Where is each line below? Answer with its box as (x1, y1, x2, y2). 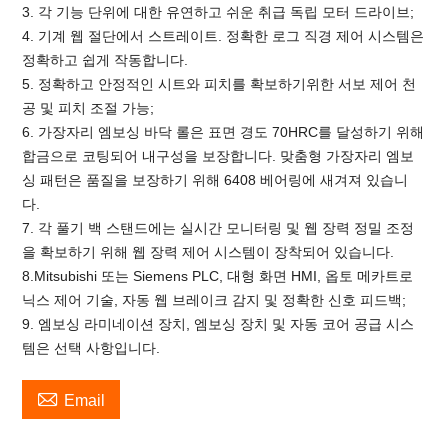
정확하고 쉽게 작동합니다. (22, 52, 189, 68)
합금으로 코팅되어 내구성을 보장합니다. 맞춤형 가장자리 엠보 (22, 148, 415, 164)
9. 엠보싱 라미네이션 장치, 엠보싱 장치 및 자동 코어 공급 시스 (22, 316, 415, 332)
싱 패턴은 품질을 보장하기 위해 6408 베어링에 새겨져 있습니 (22, 172, 409, 188)
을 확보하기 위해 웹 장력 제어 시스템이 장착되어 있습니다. (22, 244, 395, 260)
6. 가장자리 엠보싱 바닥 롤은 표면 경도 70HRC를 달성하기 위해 (22, 124, 425, 140)
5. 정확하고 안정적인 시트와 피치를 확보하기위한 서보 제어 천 (22, 76, 417, 92)
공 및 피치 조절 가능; (22, 100, 155, 116)
